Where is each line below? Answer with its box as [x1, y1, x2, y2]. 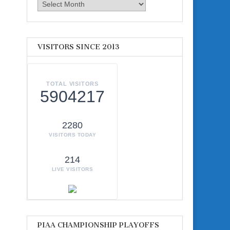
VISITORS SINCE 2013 [37, 42, 120, 51]
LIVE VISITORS [51, 166, 93, 172]
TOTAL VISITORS [46, 81, 99, 87]
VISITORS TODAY [49, 132, 96, 138]
